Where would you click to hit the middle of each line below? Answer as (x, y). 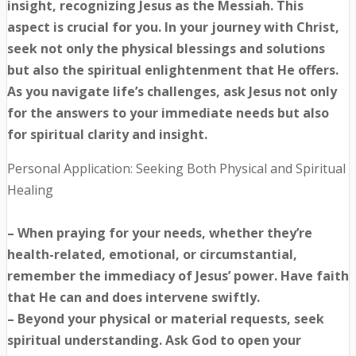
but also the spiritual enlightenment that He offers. (172, 70)
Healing (30, 190)
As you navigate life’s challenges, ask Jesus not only (172, 92)
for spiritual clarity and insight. (107, 135)
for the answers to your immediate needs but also (168, 113)
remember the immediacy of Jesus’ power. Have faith (178, 276)
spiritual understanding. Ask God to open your (154, 341)
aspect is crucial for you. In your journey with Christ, (173, 27)
